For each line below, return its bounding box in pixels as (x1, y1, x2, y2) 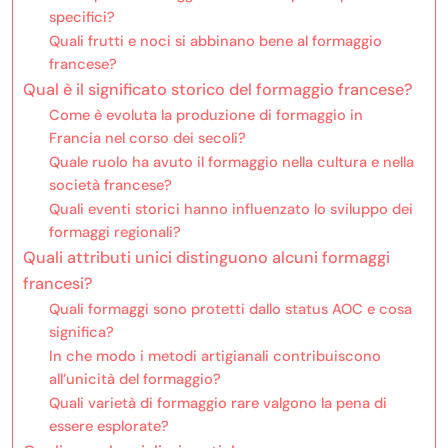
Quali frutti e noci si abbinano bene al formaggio (48, 30, 382, 51)
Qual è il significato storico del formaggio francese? (23, 78, 413, 100)
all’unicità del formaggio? (48, 368, 221, 389)
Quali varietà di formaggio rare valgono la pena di (48, 392, 387, 413)
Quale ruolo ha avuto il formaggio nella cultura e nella (48, 151, 414, 172)
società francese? (48, 174, 172, 195)
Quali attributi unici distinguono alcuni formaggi (23, 246, 390, 268)
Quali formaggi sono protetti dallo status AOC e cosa (48, 298, 412, 319)
